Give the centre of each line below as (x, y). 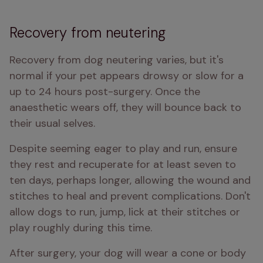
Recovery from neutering (87, 33)
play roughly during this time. (81, 228)
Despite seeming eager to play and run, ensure (123, 149)
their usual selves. (52, 123)
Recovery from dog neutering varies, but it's (117, 60)
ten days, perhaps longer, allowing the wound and (130, 180)
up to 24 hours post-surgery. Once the (105, 92)
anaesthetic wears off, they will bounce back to (125, 107)
